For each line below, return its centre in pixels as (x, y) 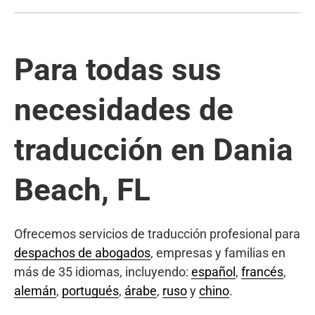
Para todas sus (118, 69)
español (213, 271)
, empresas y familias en (218, 252)
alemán (35, 290)
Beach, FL (82, 189)
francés (262, 271)
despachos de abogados (82, 252)
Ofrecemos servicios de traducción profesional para (157, 233)
